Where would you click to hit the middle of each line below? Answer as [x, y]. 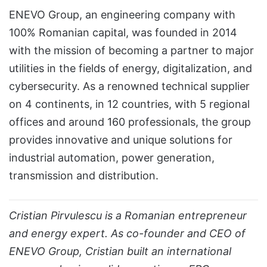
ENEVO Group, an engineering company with [122, 14]
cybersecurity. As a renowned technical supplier [129, 86]
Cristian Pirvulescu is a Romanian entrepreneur [128, 215]
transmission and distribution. [84, 175]
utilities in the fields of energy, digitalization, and [131, 68]
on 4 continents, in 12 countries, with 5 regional [129, 104]
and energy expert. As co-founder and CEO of [127, 233]
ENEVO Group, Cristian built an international [120, 251]
